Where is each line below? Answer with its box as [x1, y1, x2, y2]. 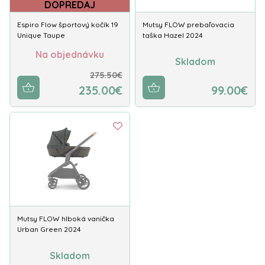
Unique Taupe [17, 31, 65, 40]
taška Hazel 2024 [143, 31, 203, 40]
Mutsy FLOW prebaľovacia [143, 20, 234, 29]
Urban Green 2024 [17, 225, 81, 234]
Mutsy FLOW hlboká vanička [17, 214, 114, 223]
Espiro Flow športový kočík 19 [17, 20, 118, 29]
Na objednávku [35, 48, 104, 60]
